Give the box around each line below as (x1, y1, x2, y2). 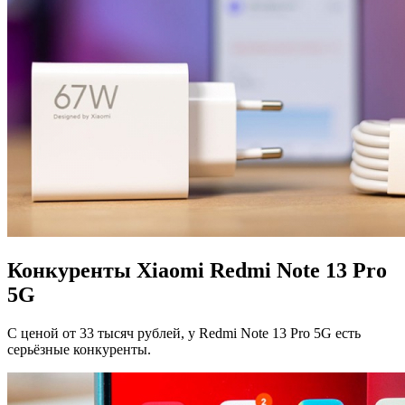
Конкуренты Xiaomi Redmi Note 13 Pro (7, 259, 387, 283)
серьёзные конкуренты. (7, 342, 151, 358)
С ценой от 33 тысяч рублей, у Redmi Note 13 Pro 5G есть (7, 325, 361, 342)
